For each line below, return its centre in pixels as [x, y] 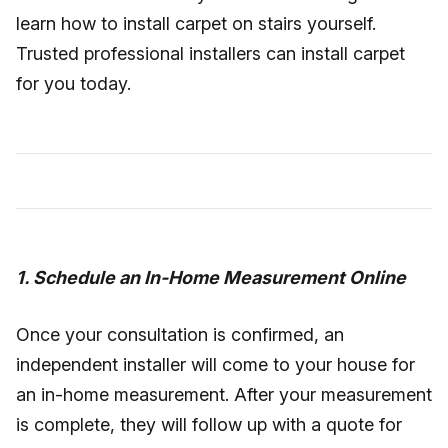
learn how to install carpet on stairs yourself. [196, 23]
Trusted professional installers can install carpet [210, 53]
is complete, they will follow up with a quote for [209, 424]
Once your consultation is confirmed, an [180, 334]
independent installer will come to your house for [215, 364]
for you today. [73, 83]
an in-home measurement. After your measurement [224, 394]
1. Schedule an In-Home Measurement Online [211, 277]
